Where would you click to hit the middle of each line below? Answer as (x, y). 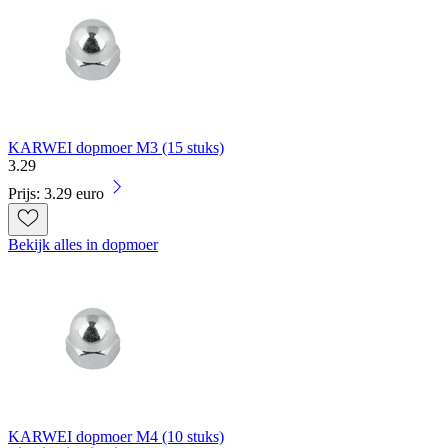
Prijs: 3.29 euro (56, 194)
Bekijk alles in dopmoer (83, 245)
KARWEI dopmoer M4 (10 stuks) (116, 437)
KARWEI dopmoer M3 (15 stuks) (116, 148)
